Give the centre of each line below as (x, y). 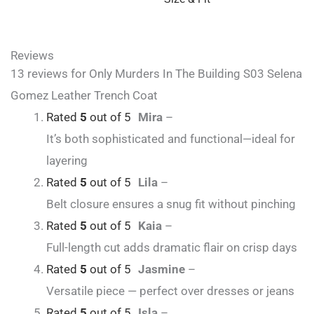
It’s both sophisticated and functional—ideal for (171, 139)
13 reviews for (50, 74)
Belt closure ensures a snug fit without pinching (171, 204)
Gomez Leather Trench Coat (84, 96)
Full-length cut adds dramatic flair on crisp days (172, 248)
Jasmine (163, 269)
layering (67, 161)
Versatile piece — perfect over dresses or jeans (170, 291)
